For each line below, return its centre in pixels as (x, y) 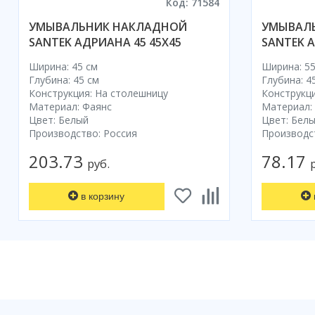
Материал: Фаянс (70, 106)
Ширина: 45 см (63, 66)
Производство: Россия (83, 133)
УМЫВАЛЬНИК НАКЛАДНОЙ (108, 26)
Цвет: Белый (59, 120)
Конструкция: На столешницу (98, 93)
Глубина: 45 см (64, 79)
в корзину (103, 196)
